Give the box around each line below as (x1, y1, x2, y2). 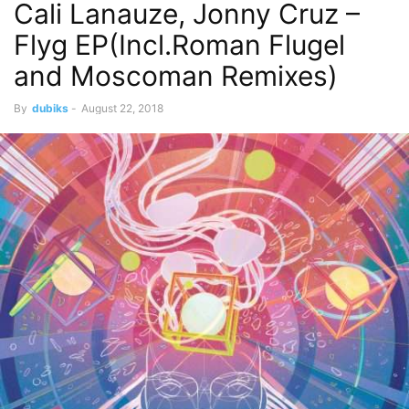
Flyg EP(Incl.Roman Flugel (14, 28, 345, 61)
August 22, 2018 (81, 101, 163, 115)
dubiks (32, 101, 68, 115)
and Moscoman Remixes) (14, 59, 338, 92)
